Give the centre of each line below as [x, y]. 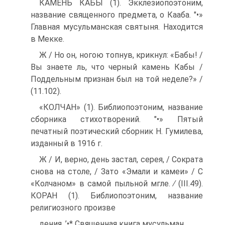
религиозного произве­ [73, 207]
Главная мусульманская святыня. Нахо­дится [117, 27]
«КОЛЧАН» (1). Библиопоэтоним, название [121, 107]
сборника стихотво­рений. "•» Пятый [117, 119]
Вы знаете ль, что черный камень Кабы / [117, 67]
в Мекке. [47, 39]
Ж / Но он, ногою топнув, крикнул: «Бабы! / [121, 55]
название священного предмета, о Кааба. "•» [117, 15]
